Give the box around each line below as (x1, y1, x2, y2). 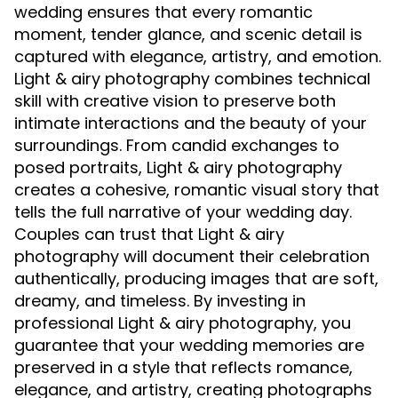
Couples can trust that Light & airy (14, 222, 284, 245)
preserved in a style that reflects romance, (14, 355, 353, 378)
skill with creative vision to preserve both (14, 89, 336, 112)
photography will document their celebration (14, 244, 370, 267)
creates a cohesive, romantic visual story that (14, 178, 379, 201)
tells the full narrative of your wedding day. (14, 200, 352, 223)
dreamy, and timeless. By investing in (14, 289, 306, 312)
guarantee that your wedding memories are (14, 333, 364, 356)
